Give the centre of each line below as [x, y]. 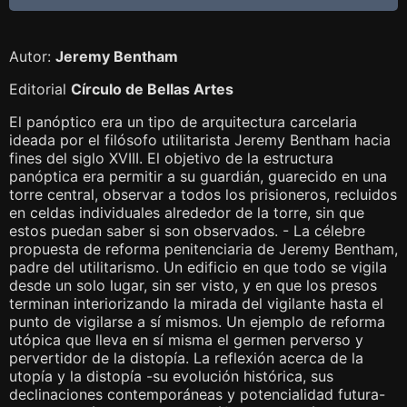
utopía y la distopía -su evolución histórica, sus [171, 377]
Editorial [40, 89]
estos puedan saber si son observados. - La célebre [187, 231]
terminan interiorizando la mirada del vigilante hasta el [196, 304]
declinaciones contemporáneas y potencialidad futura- [197, 395]
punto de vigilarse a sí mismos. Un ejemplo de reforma [197, 322]
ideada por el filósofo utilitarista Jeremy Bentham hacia [200, 140]
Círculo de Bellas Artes [152, 89]
